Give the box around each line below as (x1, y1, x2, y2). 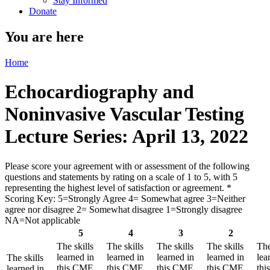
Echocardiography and (5, 81, 194, 103)
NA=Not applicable (5, 215, 80, 225)
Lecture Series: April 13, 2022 (5, 125, 248, 148)
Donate (29, 5, 57, 16)
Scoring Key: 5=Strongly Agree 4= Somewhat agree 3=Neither (5, 193, 245, 204)
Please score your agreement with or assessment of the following (5, 160, 250, 171)
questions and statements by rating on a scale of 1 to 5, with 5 (5, 171, 237, 182)
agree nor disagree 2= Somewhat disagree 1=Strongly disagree (5, 204, 242, 215)
